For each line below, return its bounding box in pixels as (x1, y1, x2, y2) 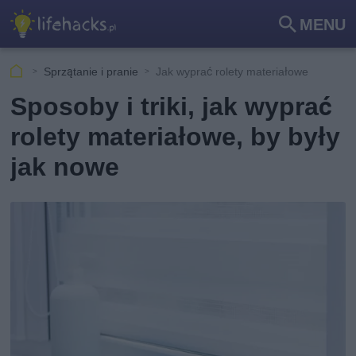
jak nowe (10, 152, 120, 182)
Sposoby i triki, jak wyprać (10, 91, 333, 122)
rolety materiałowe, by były (10, 122, 341, 152)
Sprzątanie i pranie (44, 64, 139, 78)
